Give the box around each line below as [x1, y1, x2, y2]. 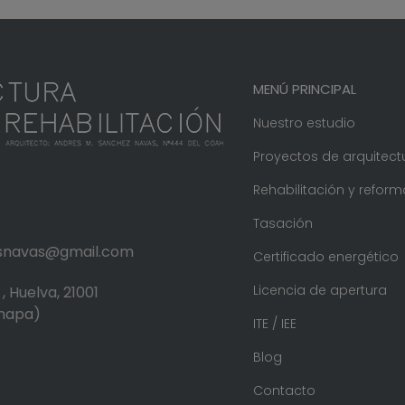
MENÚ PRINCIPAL [252, 80, 356, 99]
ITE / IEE [252, 315, 297, 333]
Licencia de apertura [252, 281, 387, 299]
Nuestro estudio [252, 114, 355, 132]
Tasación [252, 214, 313, 232]
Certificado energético [252, 248, 399, 266]
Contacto [252, 381, 316, 400]
